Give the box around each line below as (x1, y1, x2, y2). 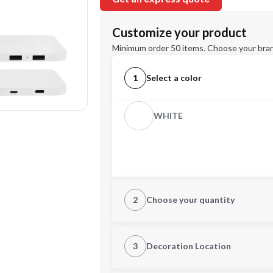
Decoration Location (146, 241, 231, 251)
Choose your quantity (146, 194, 235, 205)
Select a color (146, 73, 202, 83)
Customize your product (112, 25, 247, 40)
